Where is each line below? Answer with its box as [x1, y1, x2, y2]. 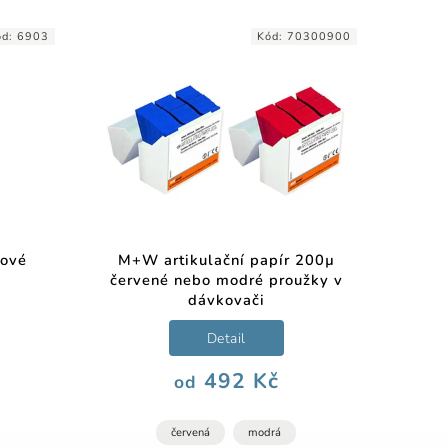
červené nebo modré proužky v [109, 270, 343, 291]
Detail [206, 328, 246, 348]
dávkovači [187, 290, 265, 311]
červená [171, 425, 210, 441]
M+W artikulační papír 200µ [117, 250, 335, 271]
